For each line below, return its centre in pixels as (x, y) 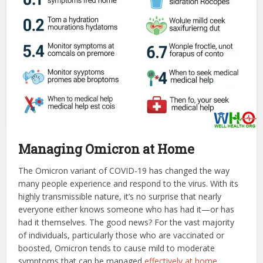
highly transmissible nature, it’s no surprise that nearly (120, 196)
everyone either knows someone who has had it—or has (127, 209)
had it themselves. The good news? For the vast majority (127, 222)
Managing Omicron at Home (107, 149)
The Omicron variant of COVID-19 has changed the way (124, 170)
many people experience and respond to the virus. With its (129, 183)
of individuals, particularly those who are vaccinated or (122, 235)
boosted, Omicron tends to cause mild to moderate (117, 248)
